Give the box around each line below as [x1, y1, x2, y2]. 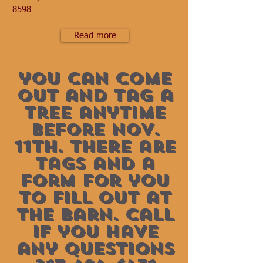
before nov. [30, 119, 159, 140]
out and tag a [16, 85, 173, 106]
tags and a [35, 153, 154, 174]
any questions [15, 238, 174, 259]
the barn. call [16, 204, 173, 225]
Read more [73, 31, 116, 40]
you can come [18, 68, 171, 89]
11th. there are [14, 136, 176, 157]
